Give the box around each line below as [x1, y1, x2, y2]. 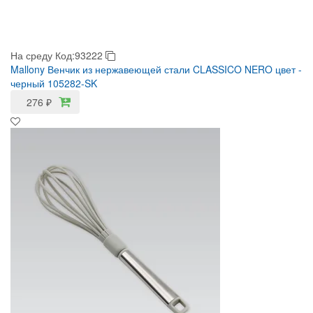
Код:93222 [55, 48, 105, 62]
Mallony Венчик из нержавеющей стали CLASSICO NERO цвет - [10, 62, 302, 76]
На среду [10, 48, 52, 62]
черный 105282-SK [10, 76, 97, 90]
